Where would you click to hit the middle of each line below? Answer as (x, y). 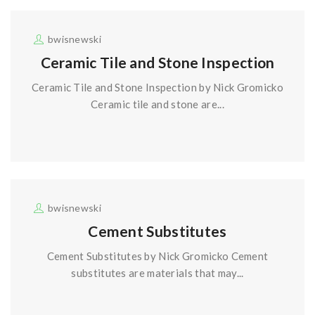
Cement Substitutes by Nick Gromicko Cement (157, 256)
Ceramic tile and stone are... (157, 104)
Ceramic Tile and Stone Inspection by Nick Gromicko (157, 88)
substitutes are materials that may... (157, 273)
